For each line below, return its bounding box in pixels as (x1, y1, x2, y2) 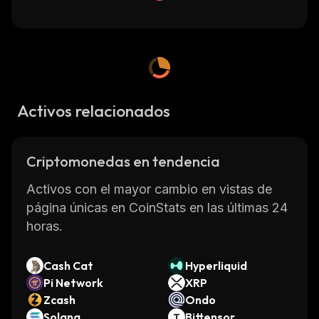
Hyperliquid (185, 258, 247, 273)
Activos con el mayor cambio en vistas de (26, 182, 272, 197)
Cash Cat (43, 258, 93, 273)
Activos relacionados (17, 100, 170, 121)
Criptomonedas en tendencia (26, 152, 220, 170)
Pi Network (43, 276, 103, 290)
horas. (26, 219, 63, 234)
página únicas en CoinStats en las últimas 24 (26, 200, 288, 215)
